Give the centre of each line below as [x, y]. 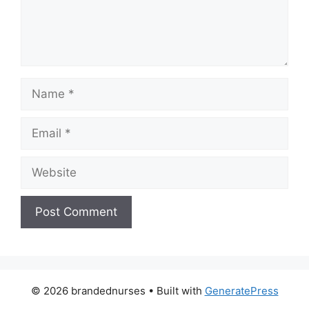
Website [42, 165]
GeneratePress [241, 291]
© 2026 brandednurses [88, 291]
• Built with [175, 291]
